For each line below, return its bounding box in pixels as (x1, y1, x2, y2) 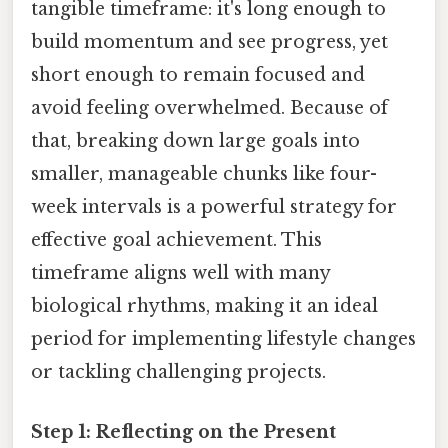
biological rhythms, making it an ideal (31, 295, 378, 318)
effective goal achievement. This (31, 229, 322, 252)
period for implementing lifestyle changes (31, 328, 416, 351)
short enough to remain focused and (31, 64, 365, 87)
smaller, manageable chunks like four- (31, 163, 377, 186)
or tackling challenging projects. (31, 361, 326, 384)
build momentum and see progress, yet (31, 31, 388, 54)
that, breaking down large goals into (31, 130, 360, 153)
